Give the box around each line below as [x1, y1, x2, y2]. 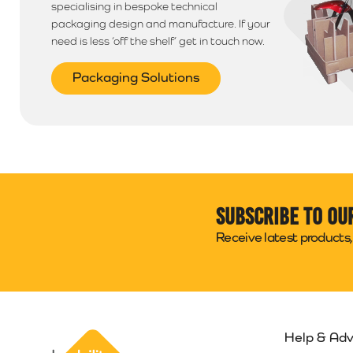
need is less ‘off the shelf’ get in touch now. [51, 34, 265, 47]
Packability [121, 329, 179, 343]
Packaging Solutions [72, 69, 199, 85]
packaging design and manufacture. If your [51, 17, 270, 30]
